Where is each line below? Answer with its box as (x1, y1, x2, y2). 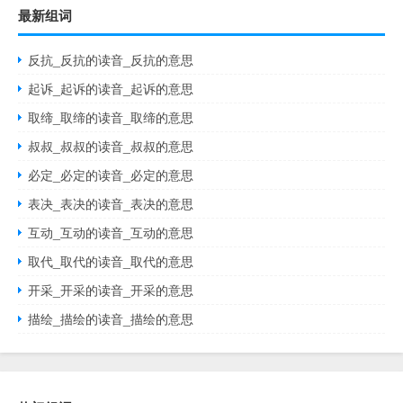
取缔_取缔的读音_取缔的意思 (28, 108, 194, 126)
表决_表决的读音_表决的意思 (28, 194, 194, 212)
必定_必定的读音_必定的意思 (28, 166, 194, 184)
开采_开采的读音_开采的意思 (28, 281, 194, 299)
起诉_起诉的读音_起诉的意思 (28, 79, 194, 97)
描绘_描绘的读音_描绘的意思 (28, 309, 194, 327)
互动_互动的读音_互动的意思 (28, 223, 194, 241)
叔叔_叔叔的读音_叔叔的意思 (28, 137, 194, 155)
